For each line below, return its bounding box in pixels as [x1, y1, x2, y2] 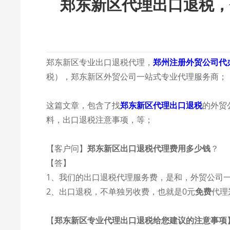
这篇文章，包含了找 [46, 100, 121, 111]
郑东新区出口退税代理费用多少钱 [87, 143, 211, 154]
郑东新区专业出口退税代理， [46, 56, 154, 68]
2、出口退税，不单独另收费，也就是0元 [46, 186, 196, 197]
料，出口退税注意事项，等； [46, 114, 154, 125]
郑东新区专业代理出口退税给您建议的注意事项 [54, 215, 227, 226]
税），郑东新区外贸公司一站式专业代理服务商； [46, 71, 227, 82]
